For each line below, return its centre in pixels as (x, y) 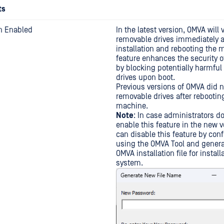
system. (129, 163)
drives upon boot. (145, 77)
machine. (132, 106)
